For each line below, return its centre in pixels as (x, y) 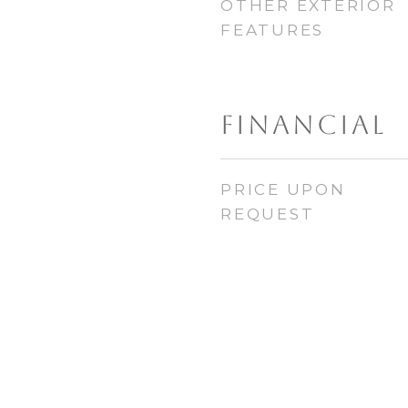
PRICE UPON (283, 189)
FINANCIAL (303, 125)
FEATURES (272, 30)
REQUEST (268, 214)
